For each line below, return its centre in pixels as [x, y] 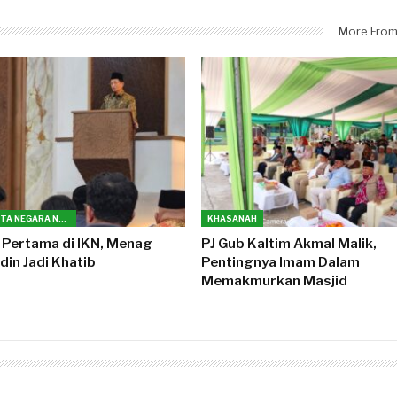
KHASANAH [233, 218]
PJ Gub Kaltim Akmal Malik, [289, 243]
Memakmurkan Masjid [275, 280]
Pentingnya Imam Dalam [281, 262]
